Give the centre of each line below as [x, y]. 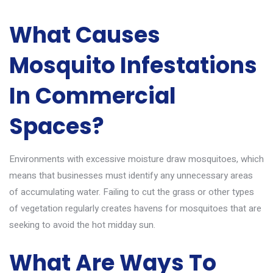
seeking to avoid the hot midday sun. [82, 225]
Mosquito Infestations [133, 66]
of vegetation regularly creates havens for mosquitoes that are [135, 208]
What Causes [85, 35]
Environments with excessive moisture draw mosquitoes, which [136, 159]
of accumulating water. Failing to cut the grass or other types [132, 192]
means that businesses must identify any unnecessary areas [131, 175]
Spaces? [57, 126]
